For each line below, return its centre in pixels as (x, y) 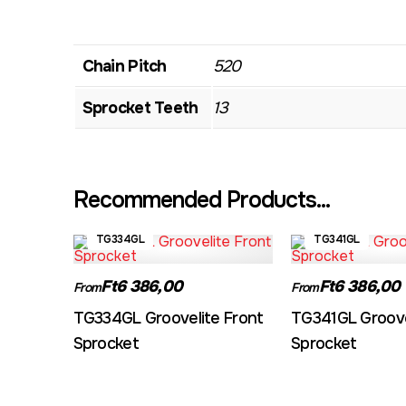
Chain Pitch (124, 66)
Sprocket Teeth (140, 108)
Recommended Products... (201, 200)
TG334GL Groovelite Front (168, 318)
